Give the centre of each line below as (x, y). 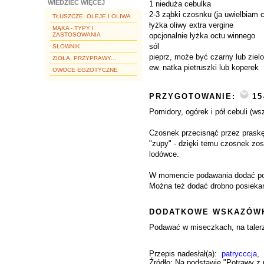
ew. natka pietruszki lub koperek (204, 67)
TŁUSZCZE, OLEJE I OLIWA (92, 16)
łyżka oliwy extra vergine (191, 25)
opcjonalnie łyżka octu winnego (202, 36)
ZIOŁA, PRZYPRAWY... (84, 58)
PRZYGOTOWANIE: (194, 96)
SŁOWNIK (66, 46)
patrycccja (239, 254)
